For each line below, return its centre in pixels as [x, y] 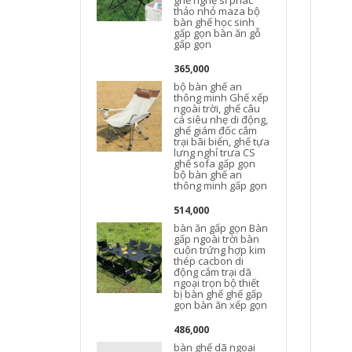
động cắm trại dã [213, 272]
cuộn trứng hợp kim [220, 250]
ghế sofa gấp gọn [215, 163]
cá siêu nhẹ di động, [221, 119]
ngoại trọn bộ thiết [217, 283]
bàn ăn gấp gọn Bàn [221, 228]
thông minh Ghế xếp [222, 97]
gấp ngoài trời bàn [217, 239]
